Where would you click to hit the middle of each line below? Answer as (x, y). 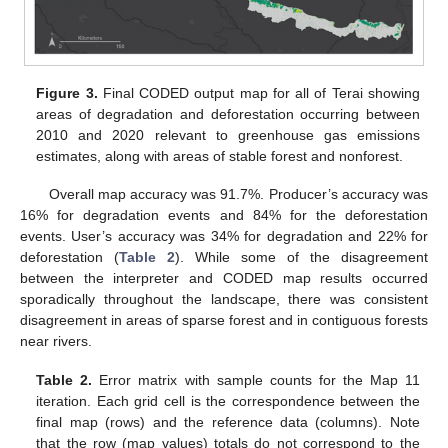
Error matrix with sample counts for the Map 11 (256, 379)
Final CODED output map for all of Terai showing (258, 93)
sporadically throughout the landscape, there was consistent (224, 299)
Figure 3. (67, 93)
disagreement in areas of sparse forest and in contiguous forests (224, 320)
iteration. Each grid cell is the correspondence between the (228, 400)
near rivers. (56, 341)
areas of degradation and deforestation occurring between (228, 114)
